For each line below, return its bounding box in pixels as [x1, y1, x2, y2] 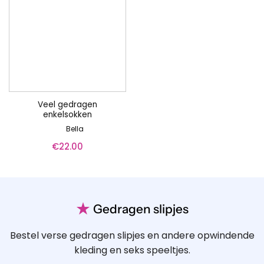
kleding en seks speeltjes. [74, 243, 190, 258]
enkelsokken [43, 108, 92, 120]
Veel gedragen [38, 98, 97, 110]
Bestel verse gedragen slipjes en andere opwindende [9, 229, 255, 243]
